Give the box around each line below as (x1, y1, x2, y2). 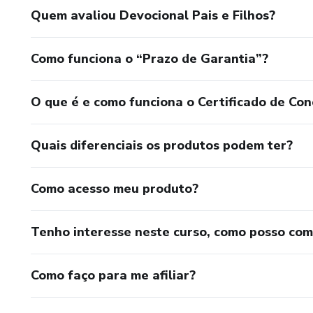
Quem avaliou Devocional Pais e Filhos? (31, 7, 275, 24)
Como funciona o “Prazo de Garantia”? (31, 50, 268, 68)
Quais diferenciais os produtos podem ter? (31, 137, 293, 154)
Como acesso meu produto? (31, 180, 198, 198)
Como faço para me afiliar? (31, 267, 196, 284)
